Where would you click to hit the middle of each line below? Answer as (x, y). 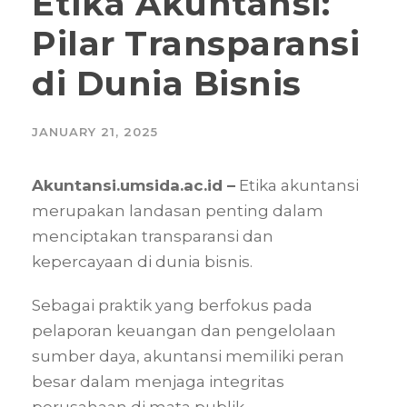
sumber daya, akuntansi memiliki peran (188, 356)
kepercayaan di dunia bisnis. (142, 261)
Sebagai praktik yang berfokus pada (172, 305)
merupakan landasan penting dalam (178, 210)
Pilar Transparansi (196, 43)
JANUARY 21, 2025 (95, 131)
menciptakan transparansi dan (153, 236)
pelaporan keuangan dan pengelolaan (184, 330)
